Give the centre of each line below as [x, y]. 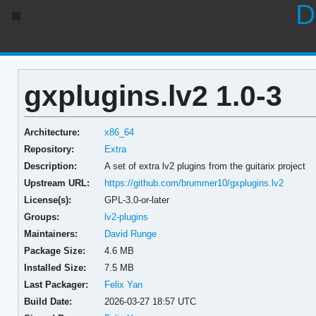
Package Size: [54, 250]
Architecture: [51, 132]
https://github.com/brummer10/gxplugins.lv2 [194, 183]
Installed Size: [55, 267]
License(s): [47, 200]
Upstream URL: [56, 183]
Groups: [41, 217]
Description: [50, 166]
